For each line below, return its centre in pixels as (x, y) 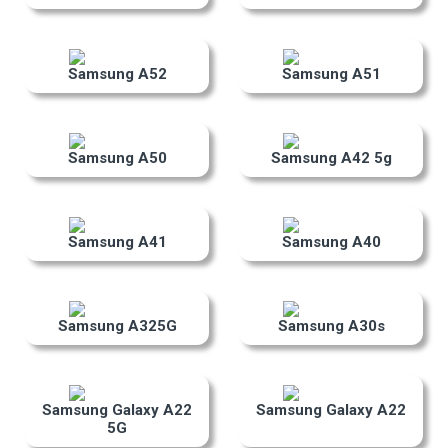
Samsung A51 (331, 74)
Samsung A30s (331, 326)
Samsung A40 (331, 242)
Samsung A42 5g (331, 158)
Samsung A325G (117, 326)
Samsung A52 (117, 74)
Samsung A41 (117, 242)
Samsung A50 (117, 158)
